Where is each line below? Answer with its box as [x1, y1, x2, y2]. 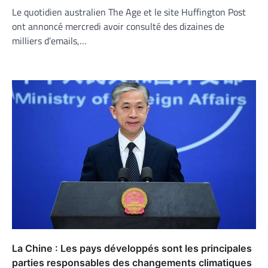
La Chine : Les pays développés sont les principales [12, 242, 252, 254]
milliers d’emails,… [12, 33, 87, 48]
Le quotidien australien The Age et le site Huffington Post [12, 4, 246, 19]
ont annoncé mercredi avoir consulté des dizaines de [12, 19, 224, 33]
